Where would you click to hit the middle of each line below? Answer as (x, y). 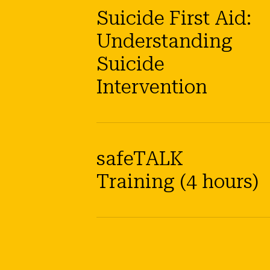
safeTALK (140, 159)
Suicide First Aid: (174, 18)
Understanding (165, 41)
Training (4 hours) (177, 182)
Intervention (152, 87)
